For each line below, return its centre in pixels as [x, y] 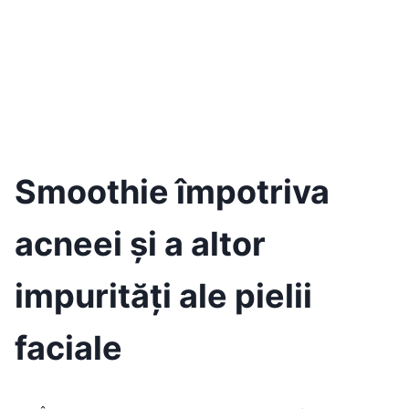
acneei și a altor [140, 244]
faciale [68, 348]
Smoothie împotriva [172, 192]
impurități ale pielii [163, 296]
